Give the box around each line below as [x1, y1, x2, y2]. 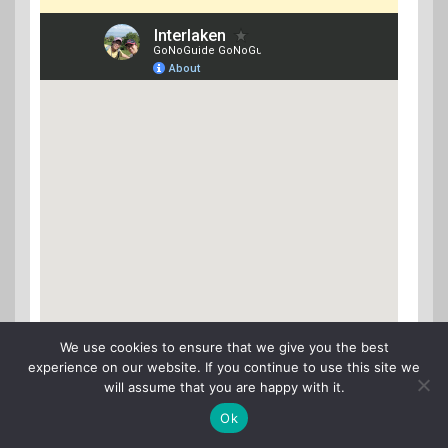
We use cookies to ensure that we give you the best [59, 339, 389, 355]
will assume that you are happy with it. [103, 379, 345, 395]
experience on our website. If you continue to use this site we [28, 359, 420, 375]
